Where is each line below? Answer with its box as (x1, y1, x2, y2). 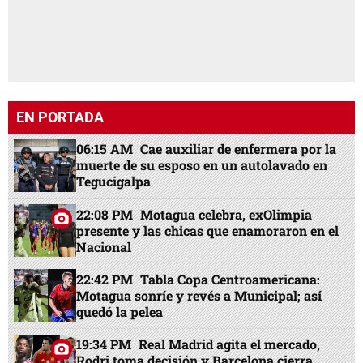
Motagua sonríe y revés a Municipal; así (76, 286, 322, 304)
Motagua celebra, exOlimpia (140, 205, 313, 223)
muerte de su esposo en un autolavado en (76, 156, 328, 174)
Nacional (76, 237, 132, 255)
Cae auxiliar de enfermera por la (140, 140, 337, 158)
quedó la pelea (76, 302, 164, 320)
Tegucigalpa (76, 173, 152, 190)
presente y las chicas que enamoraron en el (76, 221, 340, 239)
